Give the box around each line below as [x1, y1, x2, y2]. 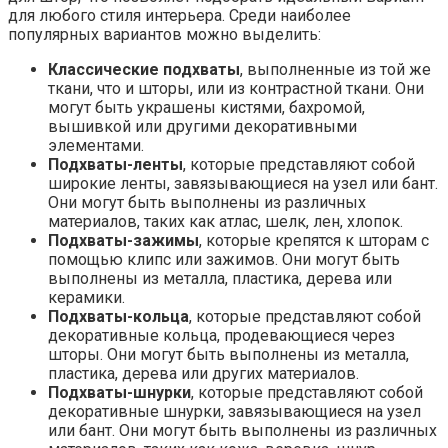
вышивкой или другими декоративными [48, 117, 357, 137]
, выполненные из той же [240, 60, 431, 80]
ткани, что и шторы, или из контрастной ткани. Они [48, 79, 424, 99]
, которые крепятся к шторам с [199, 231, 429, 251]
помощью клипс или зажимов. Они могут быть [48, 250, 400, 270]
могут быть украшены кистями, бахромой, [48, 98, 365, 118]
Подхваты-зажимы [48, 231, 199, 251]
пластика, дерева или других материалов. [48, 364, 359, 384]
